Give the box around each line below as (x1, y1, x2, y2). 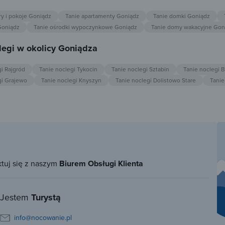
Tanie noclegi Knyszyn (41, 76, 101, 85)
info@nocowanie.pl (14, 212, 72, 223)
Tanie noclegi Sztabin (111, 65, 169, 74)
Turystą (31, 191, 61, 204)
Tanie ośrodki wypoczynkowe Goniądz (34, 23, 137, 32)
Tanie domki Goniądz (153, 12, 210, 21)
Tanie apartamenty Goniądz (65, 12, 139, 21)
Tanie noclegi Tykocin (39, 65, 97, 74)
